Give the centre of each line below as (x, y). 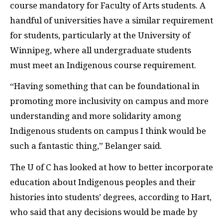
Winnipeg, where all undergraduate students (101, 50)
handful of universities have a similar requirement (111, 20)
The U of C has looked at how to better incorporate (111, 167)
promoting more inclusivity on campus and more (109, 101)
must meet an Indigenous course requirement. (103, 65)
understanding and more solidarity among (96, 116)
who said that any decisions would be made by (104, 212)
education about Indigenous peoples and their (103, 182)
